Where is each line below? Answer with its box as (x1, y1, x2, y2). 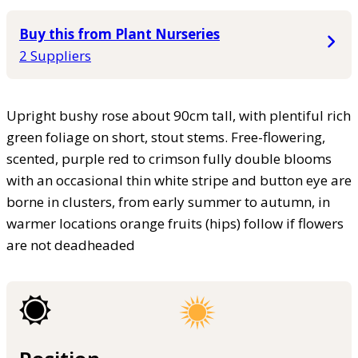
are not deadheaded (6, 235, 135, 254)
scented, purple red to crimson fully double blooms (6, 149, 332, 168)
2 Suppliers (19, 46, 91, 65)
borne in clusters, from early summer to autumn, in (6, 192, 330, 211)
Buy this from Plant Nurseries (19, 24, 220, 43)
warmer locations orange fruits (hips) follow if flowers (6, 213, 344, 233)
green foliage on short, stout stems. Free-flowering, (6, 127, 325, 146)
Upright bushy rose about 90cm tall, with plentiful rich (6, 105, 351, 125)
